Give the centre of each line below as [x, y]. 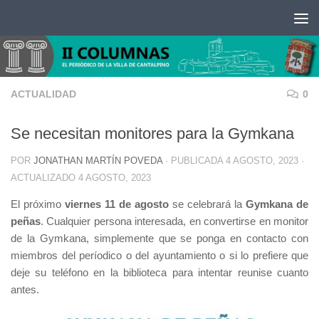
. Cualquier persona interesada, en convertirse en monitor [174, 221]
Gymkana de [277, 204]
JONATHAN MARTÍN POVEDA [98, 161]
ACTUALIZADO [45, 178]
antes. [25, 290]
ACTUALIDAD [43, 94]
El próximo [38, 204]
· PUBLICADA [195, 161]
